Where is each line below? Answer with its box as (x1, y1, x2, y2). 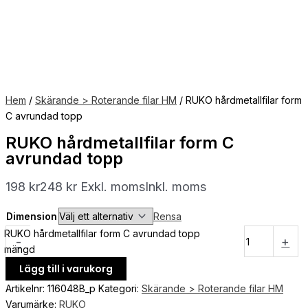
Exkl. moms (80, 179, 145, 195)
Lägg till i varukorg (19, 262, 113, 276)
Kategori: (98, 283, 142, 295)
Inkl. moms (145, 179, 206, 195)
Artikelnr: (5, 283, 47, 295)
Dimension (6, 210, 57, 223)
